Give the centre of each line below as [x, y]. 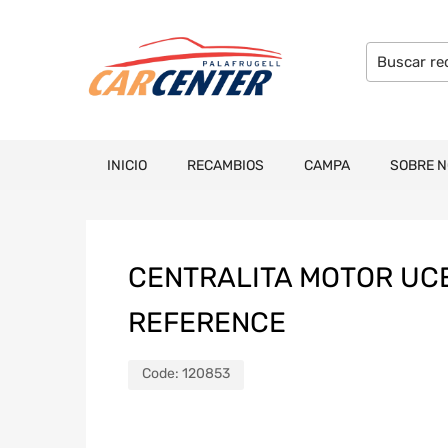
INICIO [127, 165]
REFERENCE [207, 322]
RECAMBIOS [225, 165]
